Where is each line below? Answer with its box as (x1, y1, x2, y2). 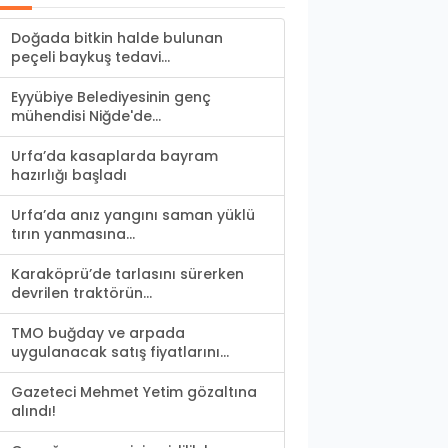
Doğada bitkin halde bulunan (11, 28, 223, 49)
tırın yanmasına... (11, 224, 135, 245)
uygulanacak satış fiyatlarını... (11, 342, 229, 363)
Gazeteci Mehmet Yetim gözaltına (11, 382, 257, 403)
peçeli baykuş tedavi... (11, 47, 170, 68)
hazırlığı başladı (11, 165, 127, 186)
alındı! (11, 401, 56, 422)
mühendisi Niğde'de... (11, 106, 161, 127)
